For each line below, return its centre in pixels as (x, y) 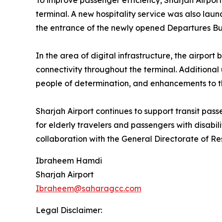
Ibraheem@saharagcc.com (88, 188)
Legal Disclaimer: (69, 210)
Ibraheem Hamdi (69, 161)
